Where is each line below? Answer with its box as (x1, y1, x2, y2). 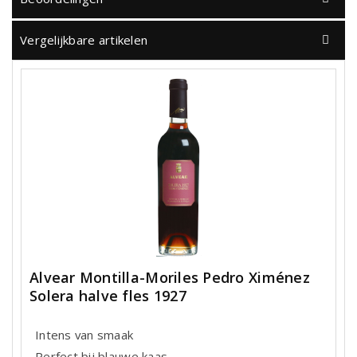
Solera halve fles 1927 (29, 286, 186, 305)
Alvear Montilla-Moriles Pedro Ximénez (29, 268, 310, 287)
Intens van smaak (35, 327, 134, 343)
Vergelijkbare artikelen (20, 32, 148, 48)
